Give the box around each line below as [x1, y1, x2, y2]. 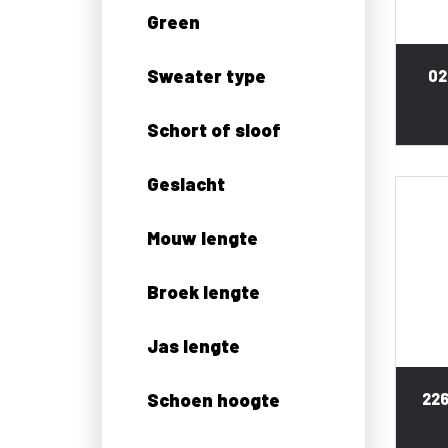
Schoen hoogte [147, 388, 280, 411]
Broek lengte [147, 280, 260, 303]
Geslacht [147, 172, 225, 195]
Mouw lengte [147, 226, 258, 249]
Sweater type [147, 64, 266, 87]
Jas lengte [147, 334, 240, 357]
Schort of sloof [147, 118, 281, 141]
